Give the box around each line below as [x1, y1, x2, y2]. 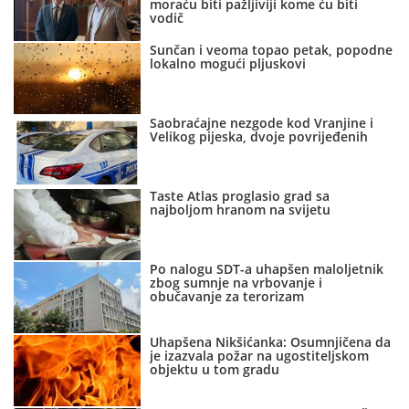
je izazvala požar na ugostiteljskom [150, 346, 370, 364]
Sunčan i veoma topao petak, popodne [150, 40, 393, 58]
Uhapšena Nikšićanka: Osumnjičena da [150, 332, 392, 351]
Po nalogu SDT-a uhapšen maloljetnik [150, 259, 384, 278]
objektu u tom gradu [150, 360, 280, 378]
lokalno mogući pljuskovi [150, 54, 307, 72]
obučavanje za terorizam [150, 287, 305, 305]
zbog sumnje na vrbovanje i [150, 273, 323, 291]
